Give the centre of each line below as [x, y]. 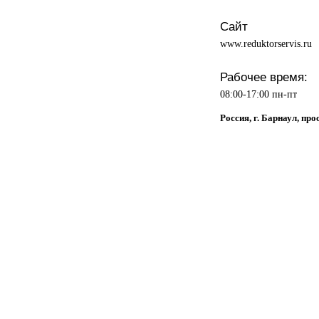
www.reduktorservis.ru [266, 43]
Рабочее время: [263, 77]
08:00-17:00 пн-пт [258, 94]
